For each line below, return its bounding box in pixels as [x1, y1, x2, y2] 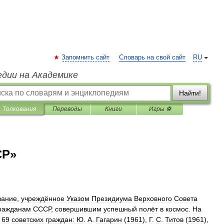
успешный [103, 205, 137, 213]
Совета [174, 194, 197, 202]
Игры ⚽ [149, 105, 171, 112]
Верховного [134, 194, 172, 202]
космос [165, 205, 188, 213]
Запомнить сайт [61, 54, 109, 61]
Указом [66, 194, 89, 202]
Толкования [2, 105, 36, 112]
